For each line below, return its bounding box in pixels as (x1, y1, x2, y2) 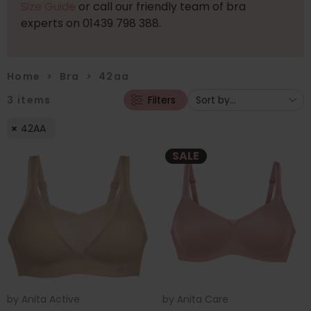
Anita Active (22, 292, 80, 306)
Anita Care (177, 292, 228, 306)
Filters (147, 93, 176, 107)
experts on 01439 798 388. (21, 15, 161, 31)
